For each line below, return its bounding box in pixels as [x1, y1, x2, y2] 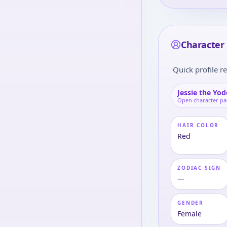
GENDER [177, 199, 204, 206]
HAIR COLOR [177, 122, 219, 129]
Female [177, 209, 202, 218]
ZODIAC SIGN [177, 164, 221, 171]
